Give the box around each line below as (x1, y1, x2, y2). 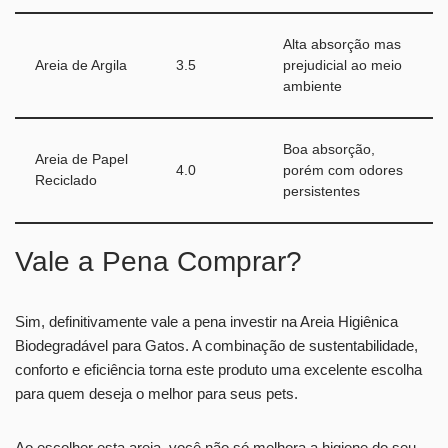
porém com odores (283, 162, 403, 178)
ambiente (283, 78, 342, 94)
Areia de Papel (35, 151, 128, 167)
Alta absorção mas (283, 36, 401, 52)
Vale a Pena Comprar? (15, 245, 302, 277)
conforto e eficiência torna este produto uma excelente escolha (15, 360, 422, 378)
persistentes (283, 183, 360, 199)
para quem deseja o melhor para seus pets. (15, 384, 298, 402)
